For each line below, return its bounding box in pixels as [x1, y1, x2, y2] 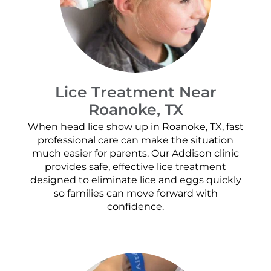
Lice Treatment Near [54, 82, 217, 101]
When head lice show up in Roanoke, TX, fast [27, 121, 244, 133]
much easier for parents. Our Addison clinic [32, 148, 239, 160]
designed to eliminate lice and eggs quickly [30, 174, 241, 186]
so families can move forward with [53, 188, 218, 200]
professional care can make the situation [38, 134, 233, 146]
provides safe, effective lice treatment [45, 161, 226, 173]
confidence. [107, 201, 164, 213]
